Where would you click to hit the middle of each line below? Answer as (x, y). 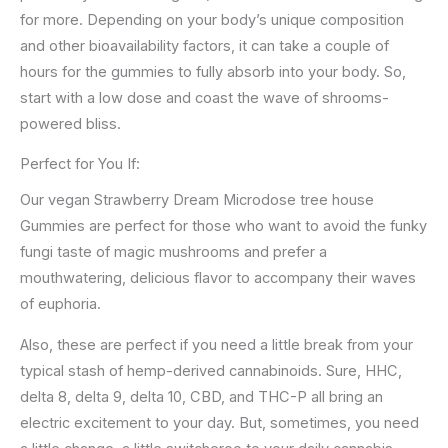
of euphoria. (60, 304)
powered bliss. (70, 123)
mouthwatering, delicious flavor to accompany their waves (218, 278)
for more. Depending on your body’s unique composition (212, 19)
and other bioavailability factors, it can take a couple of (204, 45)
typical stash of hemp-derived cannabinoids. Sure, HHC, (211, 371)
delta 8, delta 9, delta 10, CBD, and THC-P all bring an (201, 397)
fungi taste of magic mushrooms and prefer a (173, 252)
